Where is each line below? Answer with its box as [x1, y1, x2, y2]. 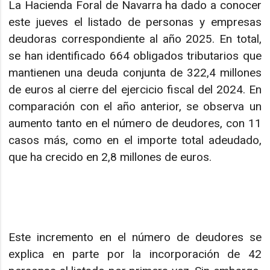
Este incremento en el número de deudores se [8, 230, 262, 244]
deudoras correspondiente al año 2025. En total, [8, 32, 262, 46]
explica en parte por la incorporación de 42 [8, 246, 262, 261]
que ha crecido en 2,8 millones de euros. [8, 150, 212, 165]
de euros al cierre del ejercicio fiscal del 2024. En [8, 83, 262, 97]
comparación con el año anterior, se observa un [8, 99, 262, 114]
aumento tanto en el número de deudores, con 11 [8, 116, 262, 131]
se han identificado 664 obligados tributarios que [8, 49, 262, 63]
